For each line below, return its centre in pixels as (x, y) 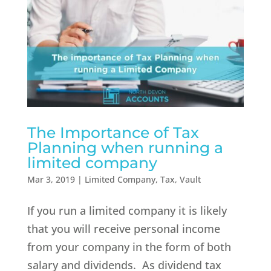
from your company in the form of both (129, 247)
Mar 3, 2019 (51, 180)
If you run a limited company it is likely (127, 211)
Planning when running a (125, 148)
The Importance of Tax (113, 133)
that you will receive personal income (123, 229)
